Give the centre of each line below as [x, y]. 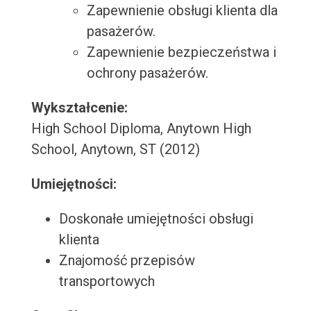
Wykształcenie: [79, 108]
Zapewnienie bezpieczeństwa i [181, 52]
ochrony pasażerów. [147, 73]
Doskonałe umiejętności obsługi [156, 219]
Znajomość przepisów [127, 261]
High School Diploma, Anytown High [141, 129]
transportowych [107, 281]
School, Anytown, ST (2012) [115, 150]
